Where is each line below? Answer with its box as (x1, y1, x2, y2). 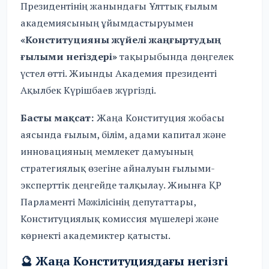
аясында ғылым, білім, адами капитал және (20, 127, 226, 141)
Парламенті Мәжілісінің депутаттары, (20, 195, 196, 208)
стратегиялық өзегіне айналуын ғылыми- (20, 161, 216, 175)
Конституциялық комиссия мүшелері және (20, 211, 219, 225)
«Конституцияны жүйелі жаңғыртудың (20, 33, 222, 47)
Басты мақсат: (20, 110, 95, 124)
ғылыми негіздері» (20, 50, 118, 64)
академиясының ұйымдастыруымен (20, 16, 194, 30)
